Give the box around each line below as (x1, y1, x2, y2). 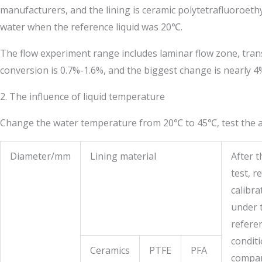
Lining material (90, 150, 156, 163)
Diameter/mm (10, 150, 71, 163)
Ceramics (90, 244, 130, 257)
